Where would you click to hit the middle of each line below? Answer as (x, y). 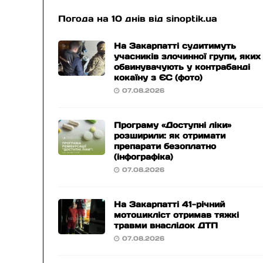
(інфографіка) (144, 157)
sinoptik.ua (192, 18)
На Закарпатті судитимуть (175, 46)
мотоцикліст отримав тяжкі (177, 215)
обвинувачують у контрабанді (182, 67)
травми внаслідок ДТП (166, 225)
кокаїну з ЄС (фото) (159, 77)
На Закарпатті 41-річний (170, 204)
